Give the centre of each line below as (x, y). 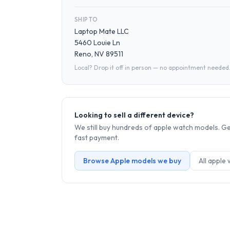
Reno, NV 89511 (99, 54)
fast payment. (97, 138)
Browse (97, 161)
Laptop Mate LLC (102, 31)
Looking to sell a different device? (134, 115)
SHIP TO (86, 20)
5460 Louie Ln (97, 43)
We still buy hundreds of (114, 127)
